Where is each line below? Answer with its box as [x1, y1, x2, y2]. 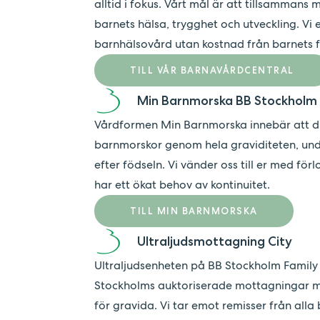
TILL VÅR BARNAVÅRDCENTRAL [130, 64, 294, 76]
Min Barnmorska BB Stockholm [137, 92, 317, 109]
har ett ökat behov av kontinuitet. [94, 177, 270, 193]
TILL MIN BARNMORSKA [130, 205, 258, 217]
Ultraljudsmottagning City [137, 233, 292, 249]
